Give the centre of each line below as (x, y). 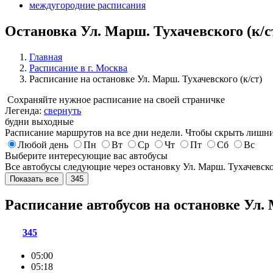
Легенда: (24, 110)
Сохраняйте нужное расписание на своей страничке (116, 99)
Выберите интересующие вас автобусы (86, 155)
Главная (46, 57)
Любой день (43, 144)
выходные (53, 121)
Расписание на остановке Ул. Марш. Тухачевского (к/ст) (146, 79)
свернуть (62, 110)
